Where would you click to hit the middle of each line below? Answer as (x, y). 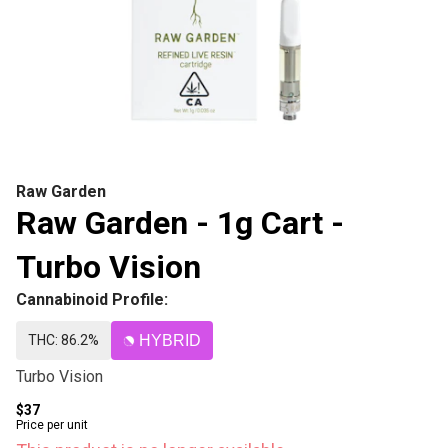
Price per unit (52, 425)
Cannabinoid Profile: (92, 299)
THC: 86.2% (63, 340)
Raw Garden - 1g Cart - (180, 223)
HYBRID (170, 340)
